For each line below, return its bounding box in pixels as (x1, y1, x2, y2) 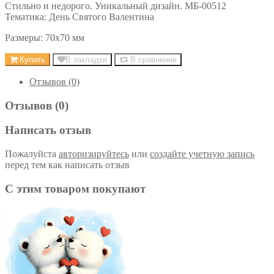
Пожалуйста (5, 149, 59, 160)
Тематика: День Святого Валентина (5, 11, 154, 22)
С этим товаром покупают (5, 182, 146, 195)
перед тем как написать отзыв (5, 160, 130, 171)
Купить (17, 54, 45, 64)
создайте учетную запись (150, 149, 254, 160)
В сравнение (128, 54, 177, 64)
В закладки (65, 54, 107, 64)
